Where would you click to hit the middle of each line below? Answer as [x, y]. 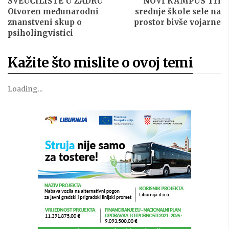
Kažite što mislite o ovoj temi [100, 62]
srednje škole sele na [178, 11]
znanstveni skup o [45, 22]
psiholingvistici [40, 33]
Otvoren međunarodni [53, 11]
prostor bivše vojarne [177, 22]
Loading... [25, 89]
